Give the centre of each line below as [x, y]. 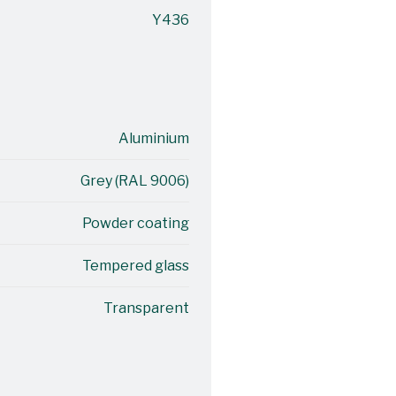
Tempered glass [135, 266]
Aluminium [153, 138]
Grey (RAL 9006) [134, 181]
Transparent [146, 308]
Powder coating [135, 223]
